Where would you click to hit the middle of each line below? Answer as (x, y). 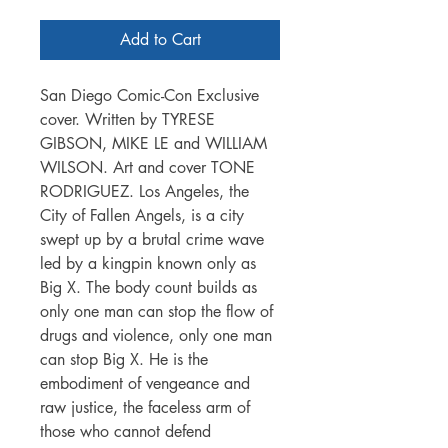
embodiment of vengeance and (145, 383)
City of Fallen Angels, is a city (142, 215)
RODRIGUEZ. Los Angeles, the (144, 191)
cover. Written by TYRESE (127, 119)
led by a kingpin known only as (148, 263)
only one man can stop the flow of (156, 311)
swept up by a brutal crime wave (152, 239)
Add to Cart (160, 39)
